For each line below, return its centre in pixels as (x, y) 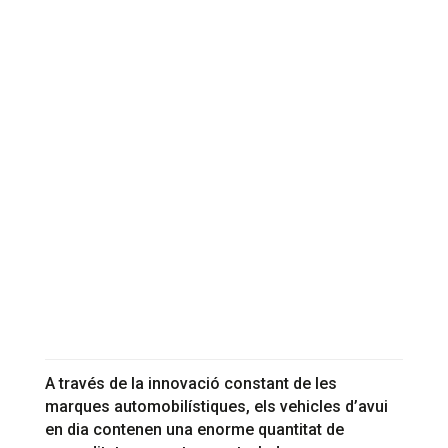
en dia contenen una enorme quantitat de (194, 430)
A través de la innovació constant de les (190, 384)
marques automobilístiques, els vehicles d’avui (216, 407)
